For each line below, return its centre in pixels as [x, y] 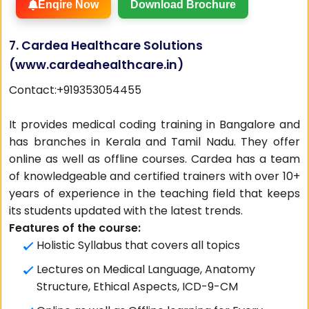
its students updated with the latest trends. [126, 211]
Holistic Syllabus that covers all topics [139, 245]
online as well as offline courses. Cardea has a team [154, 159]
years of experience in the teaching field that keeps [154, 193]
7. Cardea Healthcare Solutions [106, 46]
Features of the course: [75, 228]
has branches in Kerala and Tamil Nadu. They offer [154, 142]
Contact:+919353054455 [76, 90]
